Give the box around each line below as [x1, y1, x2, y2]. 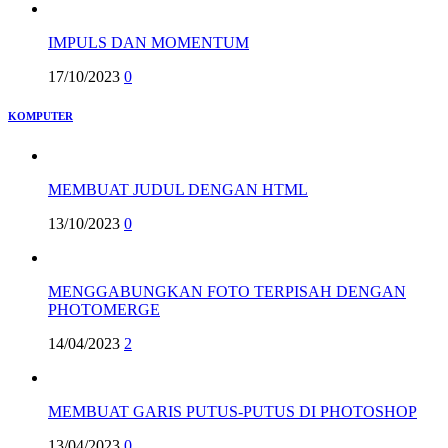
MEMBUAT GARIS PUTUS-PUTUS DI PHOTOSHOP [48, 403, 417, 421]
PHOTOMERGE [48, 301, 160, 319]
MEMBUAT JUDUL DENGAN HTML [48, 181, 308, 199]
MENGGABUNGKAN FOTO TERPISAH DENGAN [48, 283, 406, 301]
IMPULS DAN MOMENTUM [48, 33, 249, 51]
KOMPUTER [8, 110, 73, 123]
